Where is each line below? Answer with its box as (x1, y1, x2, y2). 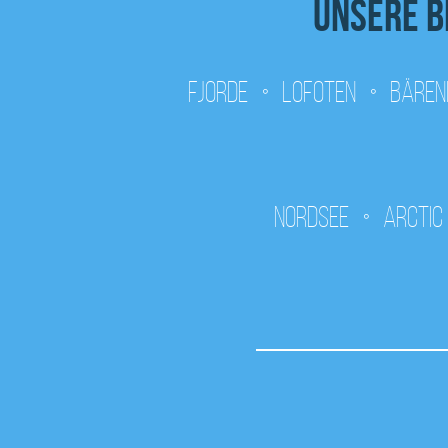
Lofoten (282, 76, 356, 108)
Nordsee (274, 201, 349, 233)
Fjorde (188, 76, 248, 108)
